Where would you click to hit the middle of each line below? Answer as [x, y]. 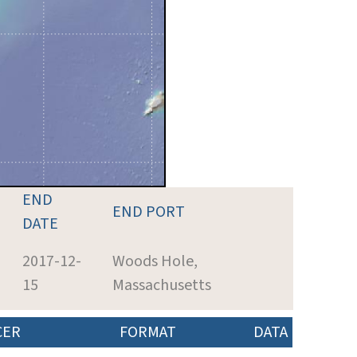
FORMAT [148, 332]
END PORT [149, 212]
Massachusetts [162, 285]
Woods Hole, [155, 261]
